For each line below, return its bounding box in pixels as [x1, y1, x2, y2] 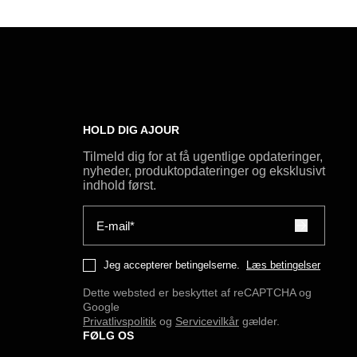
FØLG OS [83, 329, 134, 342]
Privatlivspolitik [83, 315, 156, 328]
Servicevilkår [175, 315, 239, 328]
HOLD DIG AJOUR [83, 124, 179, 136]
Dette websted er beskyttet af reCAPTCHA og [83, 286, 312, 299]
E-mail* [96, 219, 135, 233]
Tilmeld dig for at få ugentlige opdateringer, [83, 150, 323, 163]
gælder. [242, 315, 280, 328]
